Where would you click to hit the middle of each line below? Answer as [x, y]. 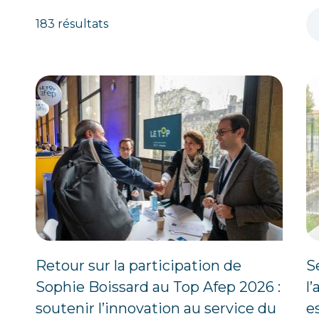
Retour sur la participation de [138, 265]
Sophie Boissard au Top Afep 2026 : [158, 287]
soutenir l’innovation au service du [156, 308]
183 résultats [72, 24]
